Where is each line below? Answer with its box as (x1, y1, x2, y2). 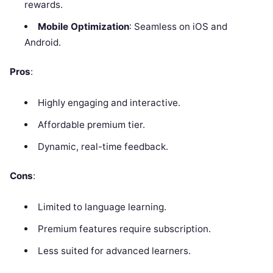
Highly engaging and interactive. (37, 97, 180, 109)
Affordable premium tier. (37, 119, 145, 131)
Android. (24, 36, 62, 48)
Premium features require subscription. (37, 223, 211, 235)
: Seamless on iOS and (129, 20, 227, 32)
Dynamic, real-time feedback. (37, 141, 168, 153)
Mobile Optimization (37, 20, 129, 32)
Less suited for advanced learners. (37, 245, 191, 257)
